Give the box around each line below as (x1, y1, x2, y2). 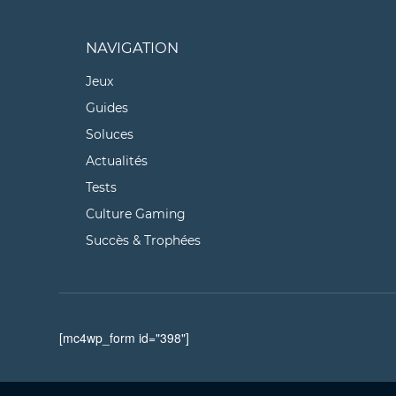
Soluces (86, 126, 134, 143)
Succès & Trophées (86, 232, 202, 249)
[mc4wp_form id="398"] (59, 329, 190, 347)
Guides (86, 100, 129, 117)
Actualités (86, 153, 148, 170)
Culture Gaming (86, 206, 187, 223)
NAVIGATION (86, 39, 179, 57)
